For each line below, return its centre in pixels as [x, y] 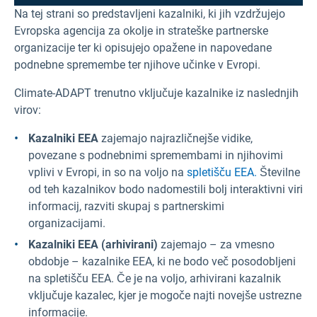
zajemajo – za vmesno [216, 244]
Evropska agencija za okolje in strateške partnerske [141, 30]
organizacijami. [67, 223]
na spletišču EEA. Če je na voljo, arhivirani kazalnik [155, 278]
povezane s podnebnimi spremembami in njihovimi [156, 155]
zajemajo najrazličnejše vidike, [175, 138]
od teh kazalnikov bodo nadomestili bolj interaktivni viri [166, 189]
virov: [28, 110]
